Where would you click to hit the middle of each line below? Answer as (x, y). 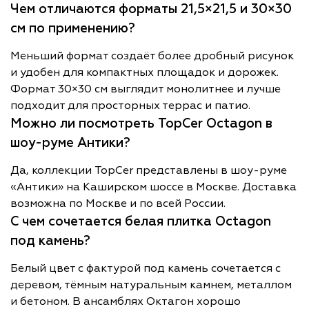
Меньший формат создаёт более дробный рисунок (152, 56)
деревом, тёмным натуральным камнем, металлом (151, 285)
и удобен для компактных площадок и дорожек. (144, 72)
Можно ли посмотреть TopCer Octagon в (141, 123)
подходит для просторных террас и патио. (130, 106)
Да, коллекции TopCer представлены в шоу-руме (149, 170)
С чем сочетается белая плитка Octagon (141, 221)
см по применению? (73, 28)
